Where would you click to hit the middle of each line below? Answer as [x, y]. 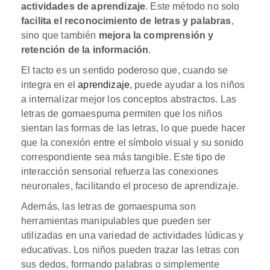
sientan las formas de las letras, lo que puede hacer [133, 128]
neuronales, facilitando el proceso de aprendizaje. [130, 186]
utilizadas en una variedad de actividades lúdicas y [133, 235]
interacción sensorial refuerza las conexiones [120, 171]
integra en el [50, 84]
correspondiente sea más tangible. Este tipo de [124, 157]
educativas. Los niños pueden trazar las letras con [130, 250]
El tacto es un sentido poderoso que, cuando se [125, 70]
